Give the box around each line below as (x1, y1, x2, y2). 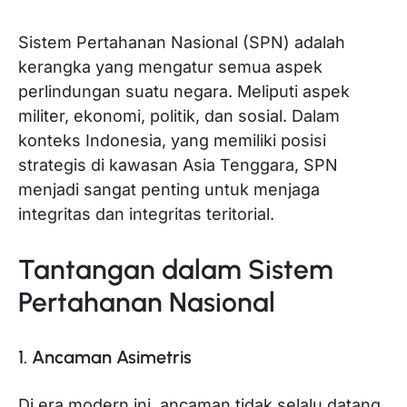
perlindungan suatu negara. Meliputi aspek (18, 82, 350, 102)
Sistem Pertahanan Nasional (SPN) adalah (18, 33, 345, 53)
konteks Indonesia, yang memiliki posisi (18, 131, 326, 151)
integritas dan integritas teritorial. (18, 204, 274, 224)
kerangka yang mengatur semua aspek (18, 57, 323, 77)
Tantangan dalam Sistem (18, 253, 333, 287)
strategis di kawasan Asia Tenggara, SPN (18, 155, 338, 175)
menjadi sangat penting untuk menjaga (18, 180, 320, 200)
